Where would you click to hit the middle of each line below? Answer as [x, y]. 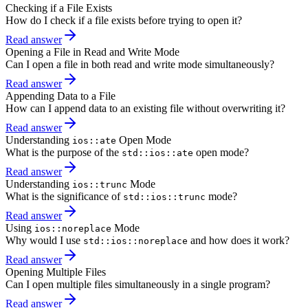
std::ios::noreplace [135, 241]
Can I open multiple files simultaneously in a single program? [138, 285]
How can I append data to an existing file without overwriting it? [145, 109]
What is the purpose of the [64, 153]
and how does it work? [239, 241]
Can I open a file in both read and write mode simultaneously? [140, 65]
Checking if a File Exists [59, 8]
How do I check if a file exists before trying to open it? [124, 21]
